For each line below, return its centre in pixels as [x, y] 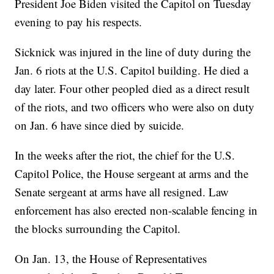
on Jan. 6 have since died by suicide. [100, 125]
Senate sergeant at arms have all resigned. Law [122, 192]
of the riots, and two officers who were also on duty [135, 107]
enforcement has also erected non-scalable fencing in [136, 210]
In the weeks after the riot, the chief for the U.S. [125, 155]
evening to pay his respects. [79, 22]
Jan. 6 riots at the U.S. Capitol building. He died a [132, 70]
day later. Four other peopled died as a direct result [132, 89]
